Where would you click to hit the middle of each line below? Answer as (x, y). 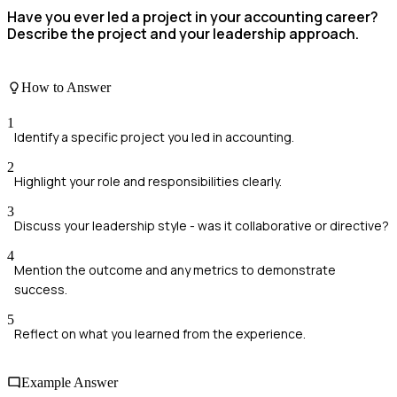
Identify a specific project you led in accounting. (154, 136)
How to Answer (66, 88)
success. (41, 289)
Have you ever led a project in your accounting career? (193, 16)
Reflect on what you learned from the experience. (160, 333)
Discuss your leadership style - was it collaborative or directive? (202, 225)
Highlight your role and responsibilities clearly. (148, 181)
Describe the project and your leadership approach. (183, 33)
